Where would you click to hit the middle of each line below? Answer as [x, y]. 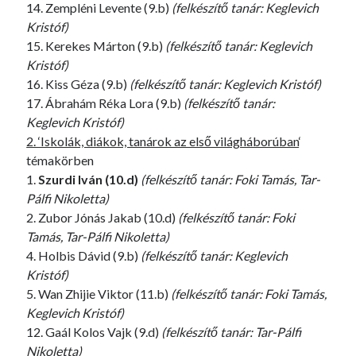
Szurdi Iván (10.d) [89, 179]
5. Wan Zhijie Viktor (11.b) [99, 294]
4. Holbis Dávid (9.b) [84, 255]
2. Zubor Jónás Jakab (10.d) [103, 217]
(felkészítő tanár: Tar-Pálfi [232, 332]
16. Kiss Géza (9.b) [78, 84]
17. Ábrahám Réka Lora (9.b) [105, 103]
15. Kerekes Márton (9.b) [96, 46]
